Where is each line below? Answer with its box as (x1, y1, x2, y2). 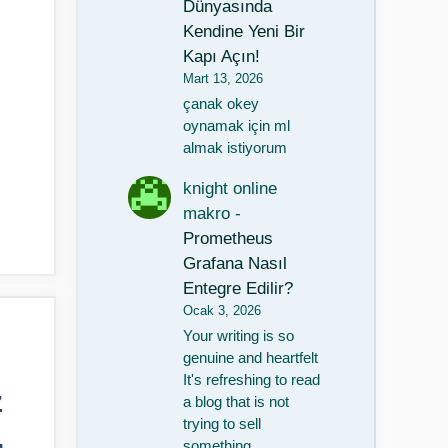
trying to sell (183, 416, 262, 433)
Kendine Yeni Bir (183, 21, 306, 41)
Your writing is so (183, 328, 295, 345)
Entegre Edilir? (183, 279, 294, 299)
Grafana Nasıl (183, 254, 288, 274)
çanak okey (183, 96, 260, 113)
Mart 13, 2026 (183, 70, 264, 86)
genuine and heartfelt (183, 350, 319, 367)
